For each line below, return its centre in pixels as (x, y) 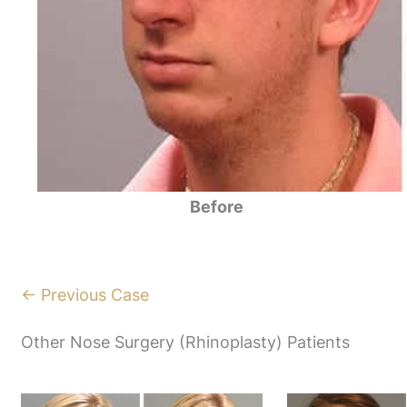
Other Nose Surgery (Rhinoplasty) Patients (186, 342)
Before (216, 206)
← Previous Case (85, 294)
